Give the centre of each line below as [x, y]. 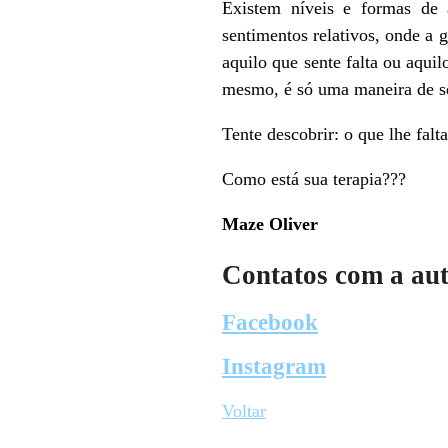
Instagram [274, 367]
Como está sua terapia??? [314, 179]
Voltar [244, 411]
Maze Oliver [270, 224]
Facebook [270, 322]
